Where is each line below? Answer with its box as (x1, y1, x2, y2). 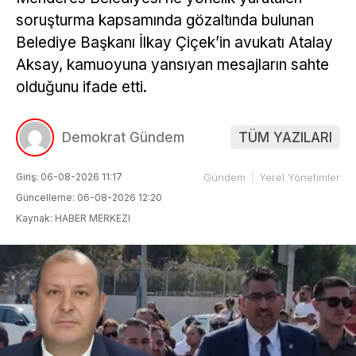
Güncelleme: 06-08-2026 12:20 (16, 192, 162, 203)
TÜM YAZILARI (238, 130, 332, 145)
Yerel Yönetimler (259, 171, 340, 184)
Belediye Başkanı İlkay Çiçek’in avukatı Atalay (16, 33, 333, 52)
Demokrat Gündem (62, 130, 184, 145)
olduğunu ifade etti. (16, 78, 147, 97)
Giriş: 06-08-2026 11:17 (16, 171, 122, 183)
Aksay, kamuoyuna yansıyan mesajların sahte (16, 56, 329, 75)
